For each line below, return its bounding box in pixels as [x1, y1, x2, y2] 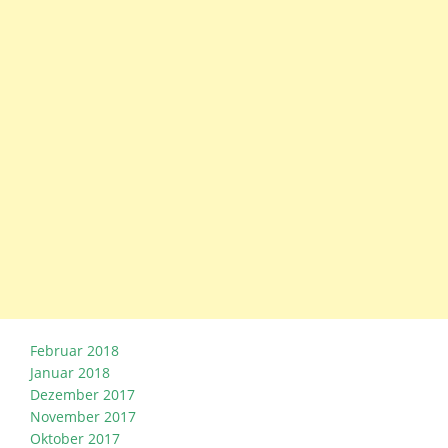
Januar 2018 [30, 363, 110, 383]
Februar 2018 [30, 341, 119, 361]
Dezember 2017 [30, 385, 135, 405]
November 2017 [30, 407, 136, 427]
